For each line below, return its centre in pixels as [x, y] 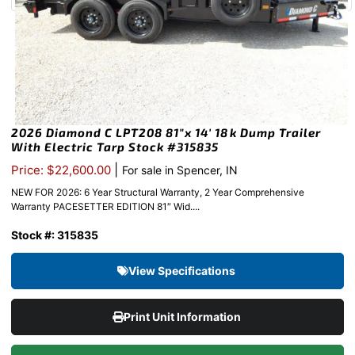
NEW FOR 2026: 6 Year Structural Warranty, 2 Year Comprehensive [158, 193]
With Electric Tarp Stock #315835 [115, 147]
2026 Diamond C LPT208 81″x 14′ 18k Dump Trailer [166, 133]
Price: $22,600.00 [63, 170]
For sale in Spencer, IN [180, 170]
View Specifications [183, 271]
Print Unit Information [183, 317]
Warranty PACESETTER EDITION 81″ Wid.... [105, 207]
